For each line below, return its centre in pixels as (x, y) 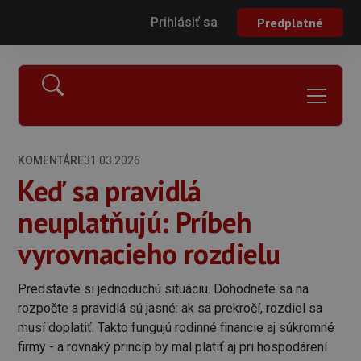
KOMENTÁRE (51, 160)
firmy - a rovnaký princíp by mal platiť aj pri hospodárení (173, 347)
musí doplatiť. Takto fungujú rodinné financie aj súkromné (176, 328)
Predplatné (290, 23)
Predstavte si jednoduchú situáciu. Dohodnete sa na (164, 289)
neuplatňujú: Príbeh (135, 222)
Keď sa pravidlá (110, 191)
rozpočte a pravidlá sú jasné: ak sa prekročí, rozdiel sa (170, 308)
